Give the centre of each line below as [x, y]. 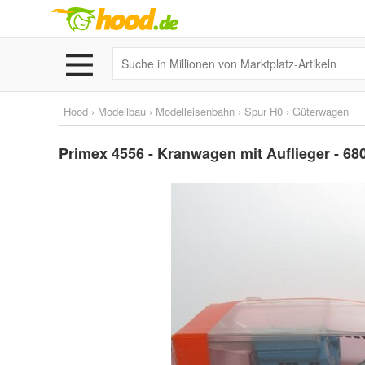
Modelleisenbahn [195, 111]
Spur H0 [264, 111]
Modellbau [122, 111]
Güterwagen [321, 111]
